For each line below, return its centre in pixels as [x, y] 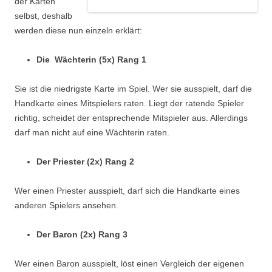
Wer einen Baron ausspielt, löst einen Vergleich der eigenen [129, 264]
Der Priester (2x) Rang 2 [85, 162]
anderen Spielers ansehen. [66, 206]
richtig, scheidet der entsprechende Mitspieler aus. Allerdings [131, 118]
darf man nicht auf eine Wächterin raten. [92, 133]
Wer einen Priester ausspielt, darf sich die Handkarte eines [127, 191]
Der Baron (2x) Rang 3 [82, 235]
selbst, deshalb [43, 16]
